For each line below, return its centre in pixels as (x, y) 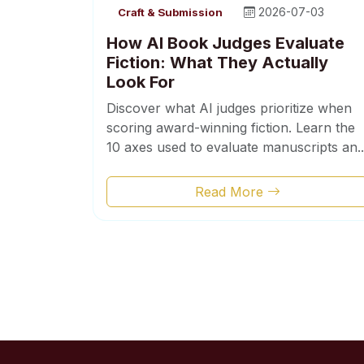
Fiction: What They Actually (217, 62)
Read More (231, 191)
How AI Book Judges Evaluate (225, 43)
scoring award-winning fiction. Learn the (231, 127)
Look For (141, 82)
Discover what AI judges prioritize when (229, 108)
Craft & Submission (170, 13)
